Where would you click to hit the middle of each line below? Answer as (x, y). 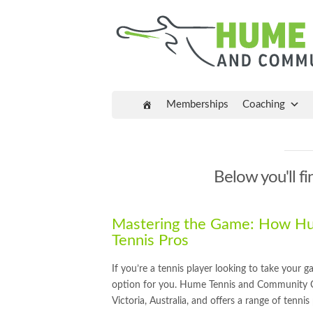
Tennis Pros (150, 240)
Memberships (197, 104)
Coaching (264, 104)
